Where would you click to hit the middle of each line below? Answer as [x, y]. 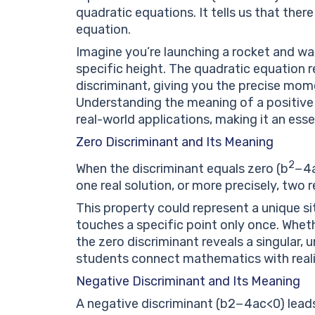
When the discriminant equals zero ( [178, 168]
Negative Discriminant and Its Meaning [188, 281]
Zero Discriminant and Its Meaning [175, 142]
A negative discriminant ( [148, 303]
